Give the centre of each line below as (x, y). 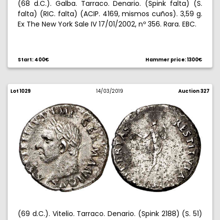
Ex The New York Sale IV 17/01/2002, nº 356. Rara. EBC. (107, 24)
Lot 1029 (21, 91)
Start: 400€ (33, 60)
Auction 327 (194, 91)
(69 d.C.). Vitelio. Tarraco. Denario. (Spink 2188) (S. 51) (110, 214)
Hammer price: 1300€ (174, 60)
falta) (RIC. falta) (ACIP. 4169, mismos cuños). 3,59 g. (110, 14)
